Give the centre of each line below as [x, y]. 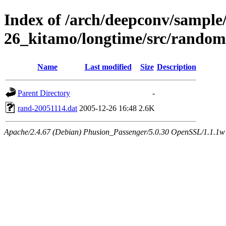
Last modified [108, 67]
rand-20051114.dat [47, 108]
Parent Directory [44, 93]
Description [177, 67]
